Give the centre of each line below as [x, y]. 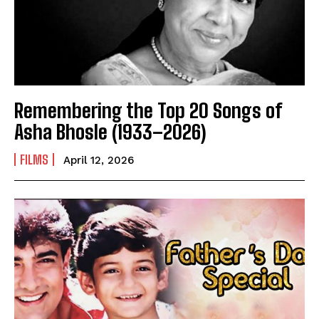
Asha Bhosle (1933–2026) [110, 131]
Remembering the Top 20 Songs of [148, 110]
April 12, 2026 [99, 160]
